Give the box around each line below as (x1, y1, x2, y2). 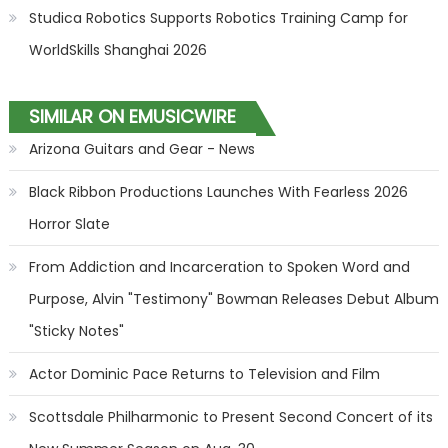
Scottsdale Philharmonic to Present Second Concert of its (28, 407, 433, 427)
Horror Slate (28, 214, 110, 234)
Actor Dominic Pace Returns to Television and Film (28, 364, 380, 384)
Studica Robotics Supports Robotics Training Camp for (28, 8, 408, 28)
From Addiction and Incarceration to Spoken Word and (28, 257, 410, 277)
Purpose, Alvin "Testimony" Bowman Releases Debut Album (28, 289, 439, 309)
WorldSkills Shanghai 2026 (28, 40, 207, 60)
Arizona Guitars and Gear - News (28, 139, 255, 159)
